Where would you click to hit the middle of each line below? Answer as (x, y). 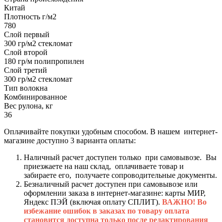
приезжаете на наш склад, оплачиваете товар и (104, 166)
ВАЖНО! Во (184, 202)
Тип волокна (26, 88)
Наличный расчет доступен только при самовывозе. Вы (120, 157)
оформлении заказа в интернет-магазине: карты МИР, (115, 193)
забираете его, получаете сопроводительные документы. (120, 175)
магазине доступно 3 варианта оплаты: (70, 140)
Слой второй (26, 52)
